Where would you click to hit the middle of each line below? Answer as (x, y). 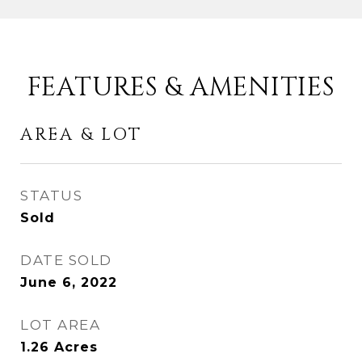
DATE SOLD (66, 260)
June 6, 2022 (69, 282)
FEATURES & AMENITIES (181, 88)
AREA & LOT (81, 135)
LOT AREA (60, 325)
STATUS (51, 196)
